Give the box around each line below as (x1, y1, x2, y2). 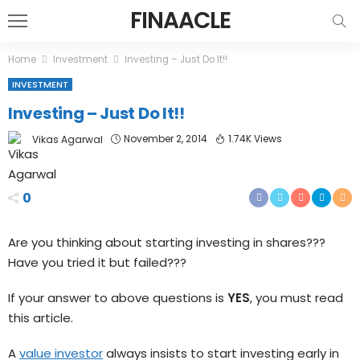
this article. (8, 309, 73, 326)
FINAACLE (129, 5, 231, 36)
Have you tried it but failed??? (8, 254, 186, 272)
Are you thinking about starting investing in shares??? (8, 234, 325, 252)
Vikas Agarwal (32, 132, 103, 146)
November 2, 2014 (124, 132, 207, 146)
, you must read (250, 288, 343, 306)
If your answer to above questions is (8, 288, 227, 306)
